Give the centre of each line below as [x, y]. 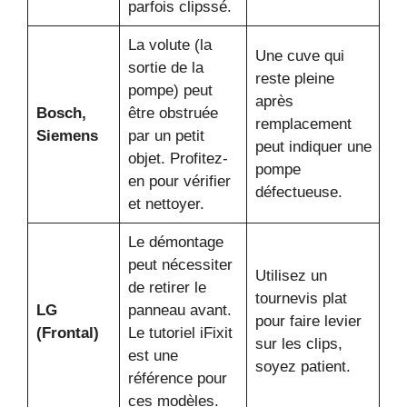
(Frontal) [67, 333]
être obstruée [173, 113]
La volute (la [169, 45]
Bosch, [61, 113]
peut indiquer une [313, 146]
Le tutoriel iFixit [180, 333]
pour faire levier [308, 321]
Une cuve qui [299, 55]
